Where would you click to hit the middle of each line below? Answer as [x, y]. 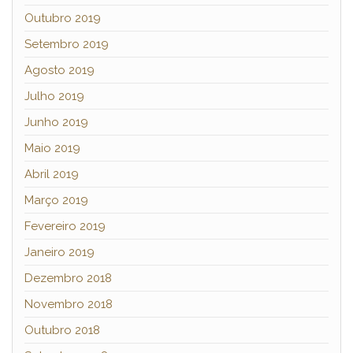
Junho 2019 [56, 122]
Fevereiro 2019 [65, 226]
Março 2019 [56, 200]
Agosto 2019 [59, 70]
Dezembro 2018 [68, 278]
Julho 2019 [54, 96]
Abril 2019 [52, 174]
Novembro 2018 [69, 304]
